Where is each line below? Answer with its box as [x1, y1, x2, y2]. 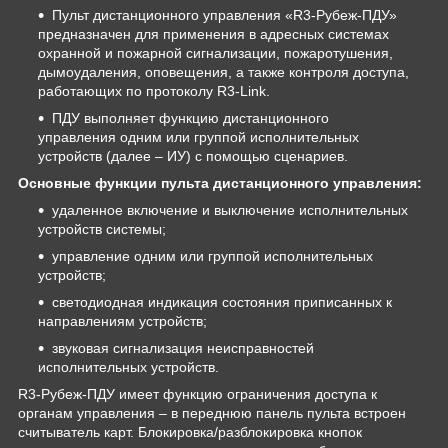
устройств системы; [38, 220, 166, 237]
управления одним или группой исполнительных [38, 128, 359, 145]
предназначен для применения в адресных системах [38, 25, 389, 42]
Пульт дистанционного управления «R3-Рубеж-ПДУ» [52, 6, 397, 23]
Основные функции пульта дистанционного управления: [18, 174, 422, 191]
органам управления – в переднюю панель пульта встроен [18, 404, 406, 421]
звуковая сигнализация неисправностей [52, 339, 314, 356]
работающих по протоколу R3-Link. [38, 82, 270, 99]
